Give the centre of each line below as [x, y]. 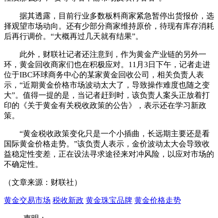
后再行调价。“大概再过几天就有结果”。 [73, 36]
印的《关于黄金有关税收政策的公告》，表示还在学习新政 [105, 105]
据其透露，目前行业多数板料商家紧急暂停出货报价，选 [109, 16]
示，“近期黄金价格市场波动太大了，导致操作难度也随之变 [107, 85]
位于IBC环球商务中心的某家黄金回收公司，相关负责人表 [104, 74]
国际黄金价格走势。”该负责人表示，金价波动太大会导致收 [107, 144]
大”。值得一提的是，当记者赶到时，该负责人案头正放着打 [107, 95]
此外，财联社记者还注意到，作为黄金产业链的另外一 [105, 54]
